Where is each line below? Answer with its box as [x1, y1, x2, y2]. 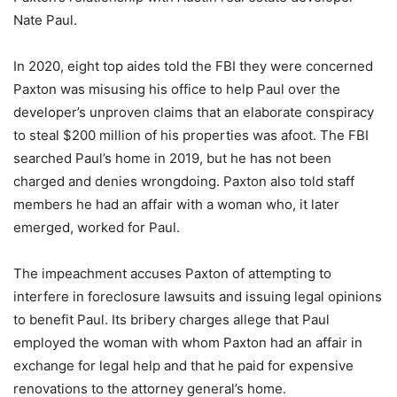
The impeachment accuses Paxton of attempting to [13, 265, 331, 282]
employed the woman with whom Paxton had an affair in [13, 334, 362, 351]
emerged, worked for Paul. [13, 219, 180, 236]
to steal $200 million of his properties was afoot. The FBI [13, 127, 369, 144]
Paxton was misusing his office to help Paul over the [13, 81, 340, 97]
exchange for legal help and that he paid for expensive [13, 357, 354, 374]
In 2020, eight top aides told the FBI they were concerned [13, 58, 373, 74]
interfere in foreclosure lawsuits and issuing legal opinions [13, 288, 382, 305]
